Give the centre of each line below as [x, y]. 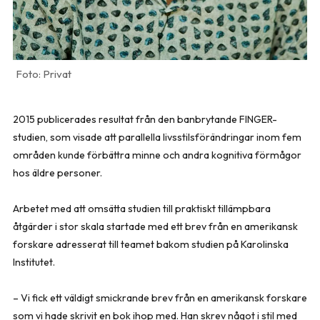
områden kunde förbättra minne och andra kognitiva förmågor [157, 155]
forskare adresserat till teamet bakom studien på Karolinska [151, 244]
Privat [57, 74]
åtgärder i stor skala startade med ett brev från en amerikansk [155, 226]
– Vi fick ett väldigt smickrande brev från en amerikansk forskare [160, 298]
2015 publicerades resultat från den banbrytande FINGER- [145, 119]
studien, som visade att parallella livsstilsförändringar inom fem [157, 137]
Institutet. [34, 262]
